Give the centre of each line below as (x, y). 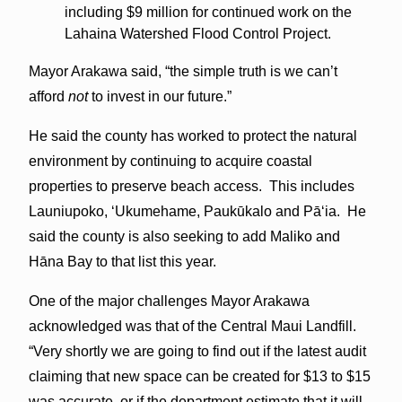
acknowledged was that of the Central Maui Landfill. (194, 326)
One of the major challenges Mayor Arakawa (169, 301)
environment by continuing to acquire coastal (170, 161)
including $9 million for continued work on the (208, 12)
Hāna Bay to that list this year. (122, 261)
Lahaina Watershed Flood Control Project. (197, 33)
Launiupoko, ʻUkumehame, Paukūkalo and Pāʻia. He (197, 211)
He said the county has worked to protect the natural (192, 135)
